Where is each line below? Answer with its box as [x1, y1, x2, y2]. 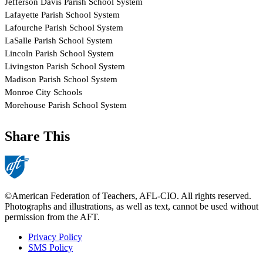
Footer [5, 244, 45, 259]
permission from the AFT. [5, 212, 100, 222]
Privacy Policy [28, 232, 82, 242]
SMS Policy [28, 242, 73, 253]
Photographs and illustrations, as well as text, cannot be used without [5, 201, 258, 212]
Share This [5, 128, 70, 144]
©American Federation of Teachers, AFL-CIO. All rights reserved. [5, 191, 251, 201]
